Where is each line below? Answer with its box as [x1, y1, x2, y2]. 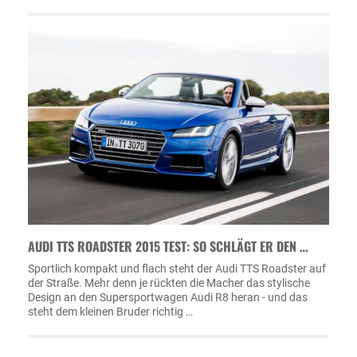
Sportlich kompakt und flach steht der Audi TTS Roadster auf [28, 261, 326, 275]
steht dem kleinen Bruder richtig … [28, 304, 193, 318]
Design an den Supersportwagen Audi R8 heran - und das [28, 290, 308, 304]
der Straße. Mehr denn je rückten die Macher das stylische [28, 276, 310, 289]
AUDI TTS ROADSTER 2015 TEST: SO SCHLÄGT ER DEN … [28, 236, 308, 256]
